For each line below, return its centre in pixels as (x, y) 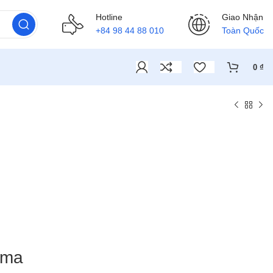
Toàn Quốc (243, 30)
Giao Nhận (243, 17)
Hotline (109, 17)
